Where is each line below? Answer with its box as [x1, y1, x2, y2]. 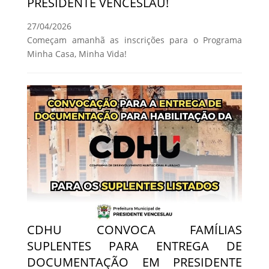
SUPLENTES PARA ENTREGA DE [27, 238, 242, 255]
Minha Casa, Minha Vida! [27, 48, 127, 60]
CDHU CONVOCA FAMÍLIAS [27, 222, 242, 238]
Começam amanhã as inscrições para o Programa [27, 34, 242, 46]
